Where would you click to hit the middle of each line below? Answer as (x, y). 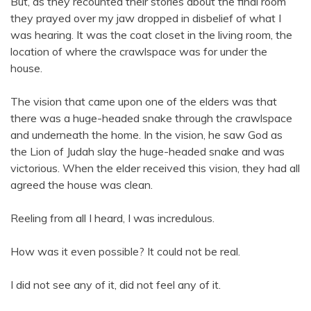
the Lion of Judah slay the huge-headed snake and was (148, 152)
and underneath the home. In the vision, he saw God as (146, 135)
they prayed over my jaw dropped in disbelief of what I (146, 18)
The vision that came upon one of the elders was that (144, 102)
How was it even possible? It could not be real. (125, 252)
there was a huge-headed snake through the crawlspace (151, 118)
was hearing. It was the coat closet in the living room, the (151, 35)
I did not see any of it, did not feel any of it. (116, 285)
